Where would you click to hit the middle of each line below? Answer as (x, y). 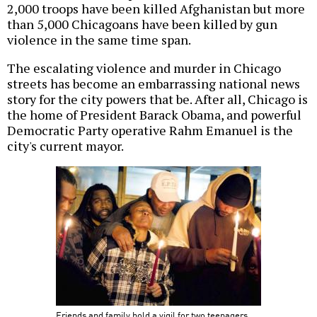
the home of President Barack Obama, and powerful (154, 115)
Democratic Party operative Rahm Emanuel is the (150, 131)
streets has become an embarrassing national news (154, 84)
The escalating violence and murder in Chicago (144, 68)
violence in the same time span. (99, 40)
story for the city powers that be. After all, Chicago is (157, 99)
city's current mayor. (65, 146)
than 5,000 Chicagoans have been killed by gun (142, 24)
